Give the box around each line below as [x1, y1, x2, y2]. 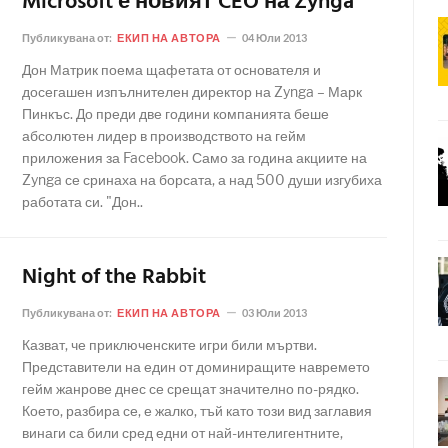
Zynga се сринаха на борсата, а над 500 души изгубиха [22, 171, 382, 188]
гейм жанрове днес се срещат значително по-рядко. [22, 380, 359, 397]
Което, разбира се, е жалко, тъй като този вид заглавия [22, 402, 372, 419]
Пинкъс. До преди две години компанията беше [22, 105, 329, 122]
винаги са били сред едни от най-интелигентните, [22, 424, 343, 441]
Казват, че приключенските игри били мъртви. [22, 336, 317, 353]
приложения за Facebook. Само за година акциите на [22, 149, 367, 166]
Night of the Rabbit [22, 260, 206, 295]
